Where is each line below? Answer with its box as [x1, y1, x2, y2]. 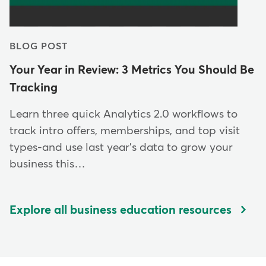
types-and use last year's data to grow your [9, 141, 233, 153]
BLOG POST [9, 41, 68, 51]
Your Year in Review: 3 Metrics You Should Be [9, 64, 254, 76]
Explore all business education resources [9, 204, 232, 216]
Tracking [9, 81, 58, 94]
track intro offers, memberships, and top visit [9, 125, 240, 137]
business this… [9, 158, 85, 170]
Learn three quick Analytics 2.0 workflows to [9, 108, 237, 120]
